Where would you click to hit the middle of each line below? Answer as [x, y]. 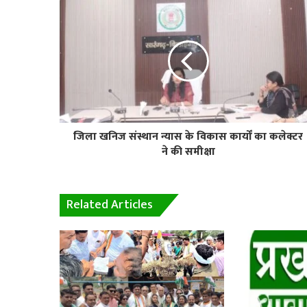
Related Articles [110, 205]
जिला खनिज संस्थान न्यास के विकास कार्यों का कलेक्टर [188, 136]
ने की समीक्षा [188, 151]
